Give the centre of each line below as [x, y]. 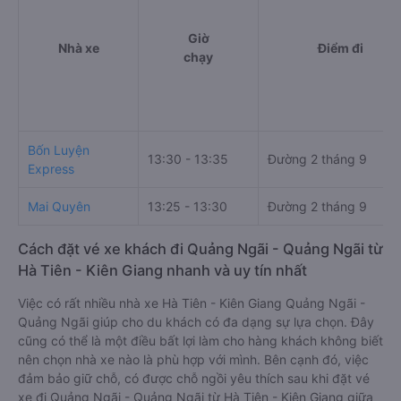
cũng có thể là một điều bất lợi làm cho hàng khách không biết [200, 340]
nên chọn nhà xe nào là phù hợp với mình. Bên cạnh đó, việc [193, 359]
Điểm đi [340, 47]
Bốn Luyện [59, 149]
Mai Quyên [59, 206]
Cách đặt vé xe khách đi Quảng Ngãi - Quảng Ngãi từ [200, 248]
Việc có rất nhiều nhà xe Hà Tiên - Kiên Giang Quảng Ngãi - [192, 303]
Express [51, 168]
